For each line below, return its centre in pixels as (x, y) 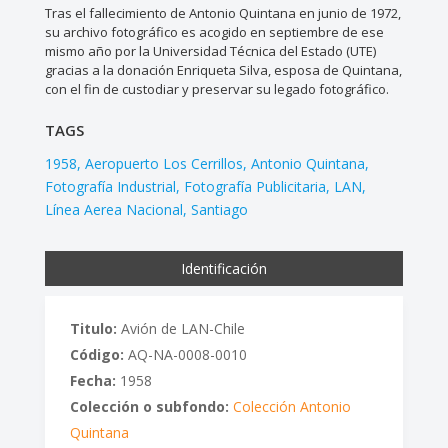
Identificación (223, 269)
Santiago (219, 210)
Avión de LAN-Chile (180, 329)
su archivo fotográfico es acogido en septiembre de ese (214, 32)
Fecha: (92, 381)
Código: (96, 355)
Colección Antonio (291, 407)
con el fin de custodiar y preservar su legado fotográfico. (216, 89)
